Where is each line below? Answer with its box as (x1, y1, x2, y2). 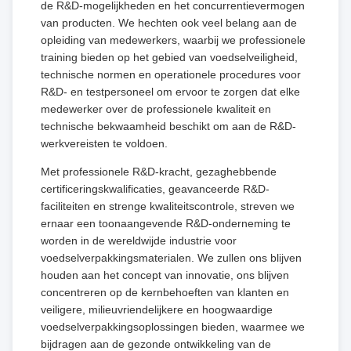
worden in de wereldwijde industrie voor (41, 233, 237, 247)
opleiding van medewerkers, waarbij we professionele (41, 33, 306, 46)
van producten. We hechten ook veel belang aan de (41, 16, 297, 29)
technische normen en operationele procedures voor (41, 67, 301, 81)
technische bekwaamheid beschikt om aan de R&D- (41, 119, 296, 132)
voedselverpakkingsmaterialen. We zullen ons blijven (41, 251, 302, 264)
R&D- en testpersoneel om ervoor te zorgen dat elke (41, 85, 300, 98)
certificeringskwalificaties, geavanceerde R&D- (41, 182, 270, 195)
